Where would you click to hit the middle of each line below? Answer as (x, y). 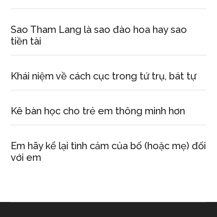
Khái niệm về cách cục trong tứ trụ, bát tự (104, 76)
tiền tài (26, 41)
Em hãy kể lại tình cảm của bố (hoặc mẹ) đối (108, 146)
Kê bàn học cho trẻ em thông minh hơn (98, 111)
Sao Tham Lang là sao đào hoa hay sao (99, 30)
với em (26, 157)
